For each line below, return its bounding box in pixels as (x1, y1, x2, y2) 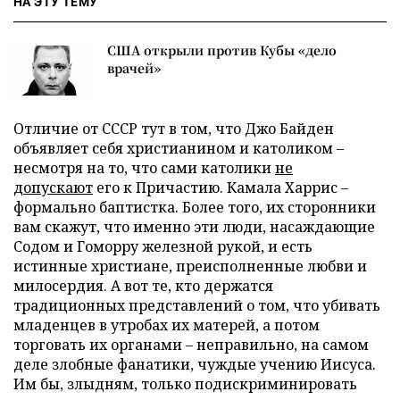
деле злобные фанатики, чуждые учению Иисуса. (13, 354, 376, 374)
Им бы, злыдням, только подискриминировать (13, 373, 357, 394)
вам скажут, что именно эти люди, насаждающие (13, 216, 375, 237)
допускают (13, 177, 93, 197)
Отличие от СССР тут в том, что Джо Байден (13, 118, 334, 138)
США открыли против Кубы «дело (107, 40, 337, 59)
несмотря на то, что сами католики (13, 157, 275, 178)
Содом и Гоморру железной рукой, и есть (13, 236, 312, 256)
